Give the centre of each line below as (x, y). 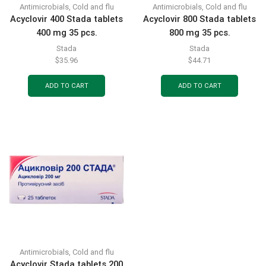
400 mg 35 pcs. (66, 32)
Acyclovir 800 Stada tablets (199, 19)
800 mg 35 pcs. (199, 32)
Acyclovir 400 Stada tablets (66, 19)
